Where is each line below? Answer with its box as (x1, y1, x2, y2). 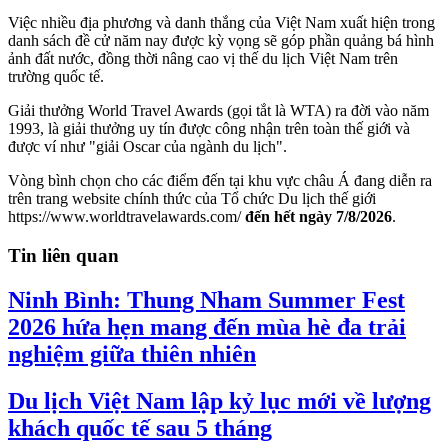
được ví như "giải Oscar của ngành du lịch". (8, 138, 287, 156)
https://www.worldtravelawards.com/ (8, 208, 245, 226)
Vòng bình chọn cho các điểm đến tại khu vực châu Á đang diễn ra (8, 172, 432, 190)
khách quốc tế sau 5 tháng (8, 414, 272, 441)
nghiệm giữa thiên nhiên (8, 340, 256, 367)
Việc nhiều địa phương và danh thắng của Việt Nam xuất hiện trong (8, 14, 435, 32)
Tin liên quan (8, 244, 119, 266)
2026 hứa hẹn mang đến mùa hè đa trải (8, 313, 406, 340)
